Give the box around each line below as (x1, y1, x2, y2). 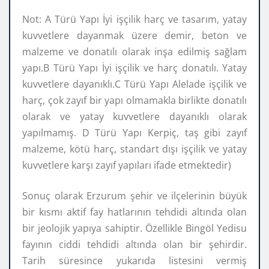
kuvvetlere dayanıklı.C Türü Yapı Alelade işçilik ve (22, 77, 247, 91)
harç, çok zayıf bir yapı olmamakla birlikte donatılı (22, 93, 247, 107)
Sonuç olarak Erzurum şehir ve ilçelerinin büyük (22, 189, 247, 202)
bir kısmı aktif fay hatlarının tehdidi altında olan (22, 205, 247, 219)
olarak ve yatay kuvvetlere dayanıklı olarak (22, 109, 247, 123)
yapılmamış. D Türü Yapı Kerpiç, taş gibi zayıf (22, 125, 247, 139)
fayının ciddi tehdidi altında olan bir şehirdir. (22, 237, 247, 251)
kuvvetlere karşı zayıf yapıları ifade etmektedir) (22, 158, 231, 172)
